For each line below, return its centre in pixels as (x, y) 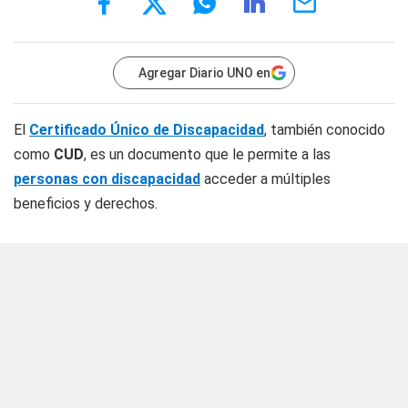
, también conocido (325, 130)
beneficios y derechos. (86, 204)
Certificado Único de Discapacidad (147, 130)
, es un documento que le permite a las (207, 154)
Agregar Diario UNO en (204, 73)
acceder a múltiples (265, 179)
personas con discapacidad (107, 179)
